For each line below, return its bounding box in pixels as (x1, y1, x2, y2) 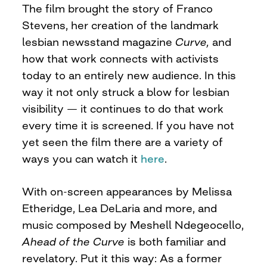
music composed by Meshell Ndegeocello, (22, 218, 244, 231)
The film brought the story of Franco (22, 1, 213, 15)
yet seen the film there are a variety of (22, 135, 223, 148)
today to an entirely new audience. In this (22, 68, 237, 82)
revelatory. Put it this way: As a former (22, 251, 222, 265)
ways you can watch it (22, 151, 141, 165)
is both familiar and (125, 234, 226, 248)
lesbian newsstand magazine (22, 35, 176, 48)
